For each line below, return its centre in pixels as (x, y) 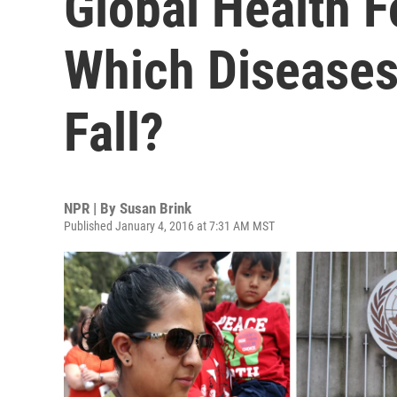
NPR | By (92, 208)
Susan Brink (156, 208)
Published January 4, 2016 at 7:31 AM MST (169, 226)
